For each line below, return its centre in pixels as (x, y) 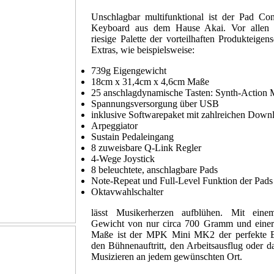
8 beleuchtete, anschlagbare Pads (154, 170)
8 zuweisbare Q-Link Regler (146, 148)
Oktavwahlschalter (127, 192)
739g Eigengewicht (128, 71)
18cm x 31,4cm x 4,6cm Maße (150, 82)
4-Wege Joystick (123, 159)
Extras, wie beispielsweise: (143, 50)
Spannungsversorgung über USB (155, 104)
